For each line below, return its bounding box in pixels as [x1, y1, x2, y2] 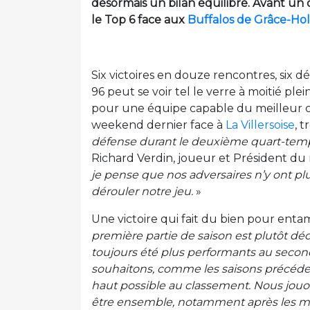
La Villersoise [226, 118, 295, 132]
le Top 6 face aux [91, 13, 188, 27]
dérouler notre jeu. [91, 185, 193, 199]
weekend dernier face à [91, 118, 226, 132]
